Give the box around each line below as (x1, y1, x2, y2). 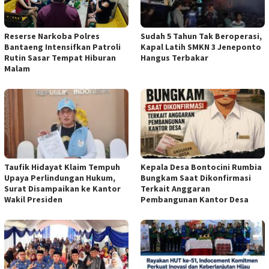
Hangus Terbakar (141, 52, 208, 64)
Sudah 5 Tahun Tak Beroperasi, (141, 31, 262, 42)
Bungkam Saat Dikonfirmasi (141, 172, 251, 183)
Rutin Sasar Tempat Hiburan (4, 52, 116, 64)
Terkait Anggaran (141, 183, 210, 194)
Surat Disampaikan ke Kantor (4, 183, 121, 194)
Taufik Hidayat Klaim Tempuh (4, 161, 120, 172)
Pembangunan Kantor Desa (141, 193, 249, 205)
